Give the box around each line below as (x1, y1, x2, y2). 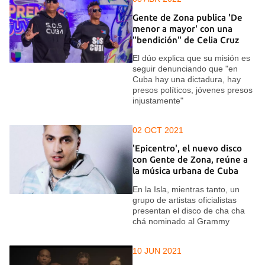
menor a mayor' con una (132, 23, 232, 34)
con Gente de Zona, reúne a (132, 154, 248, 165)
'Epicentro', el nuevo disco (132, 143, 242, 154)
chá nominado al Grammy (132, 216, 230, 226)
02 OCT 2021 (132, 125, 183, 135)
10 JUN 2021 (132, 245, 182, 256)
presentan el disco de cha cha (132, 205, 245, 215)
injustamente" (132, 96, 183, 105)
